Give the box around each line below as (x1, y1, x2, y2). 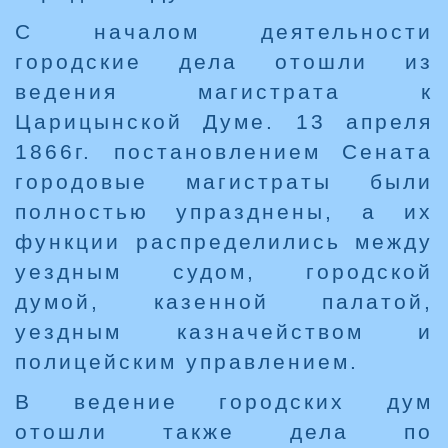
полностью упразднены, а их (15, 200, 433, 224)
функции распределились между (15, 230, 433, 254)
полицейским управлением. (15, 350, 359, 374)
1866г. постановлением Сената (15, 140, 433, 164)
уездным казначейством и (15, 320, 433, 344)
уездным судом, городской (15, 260, 433, 284)
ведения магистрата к (15, 80, 433, 104)
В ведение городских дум (15, 390, 433, 414)
